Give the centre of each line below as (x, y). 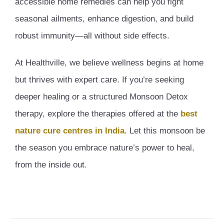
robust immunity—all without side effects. (92, 35)
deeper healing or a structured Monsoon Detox (101, 96)
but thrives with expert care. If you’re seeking (99, 79)
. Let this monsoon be (165, 130)
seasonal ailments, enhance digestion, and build (104, 18)
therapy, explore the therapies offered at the (98, 113)
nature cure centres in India (70, 130)
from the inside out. (51, 164)
